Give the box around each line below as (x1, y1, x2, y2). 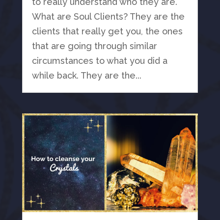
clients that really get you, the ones (31, 26, 183, 37)
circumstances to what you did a (31, 55, 167, 66)
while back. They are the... (31, 70, 141, 81)
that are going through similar (31, 41, 157, 52)
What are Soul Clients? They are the (31, 11, 185, 22)
